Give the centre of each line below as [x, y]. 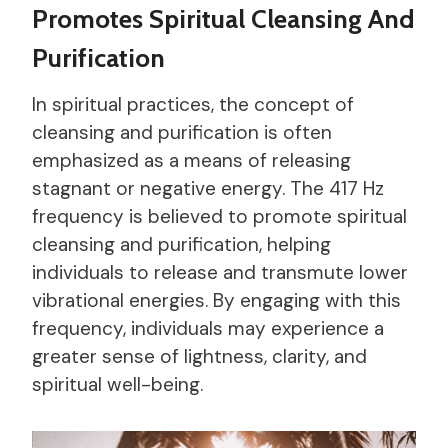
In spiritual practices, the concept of [193, 104]
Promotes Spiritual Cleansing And [223, 18]
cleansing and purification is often [182, 132]
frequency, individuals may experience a [208, 328]
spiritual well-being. [117, 384]
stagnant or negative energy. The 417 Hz [208, 188]
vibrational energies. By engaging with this [216, 300]
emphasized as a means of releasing [191, 160]
